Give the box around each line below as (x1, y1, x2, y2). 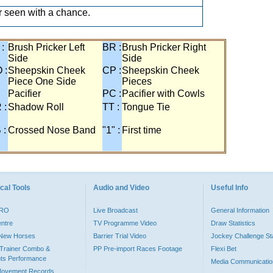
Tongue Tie (122, 102, 170, 112)
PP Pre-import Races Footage (93, 245, 182, 252)
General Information (211, 207, 269, 214)
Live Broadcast (93, 207, 138, 214)
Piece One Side (8, 76, 76, 87)
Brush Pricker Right (122, 42, 206, 52)
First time (122, 125, 161, 135)
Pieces (122, 76, 152, 87)
